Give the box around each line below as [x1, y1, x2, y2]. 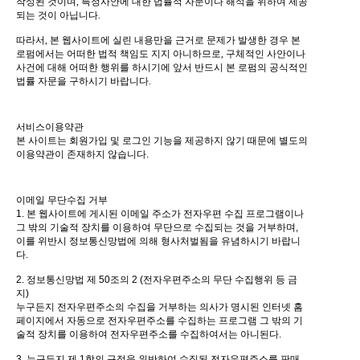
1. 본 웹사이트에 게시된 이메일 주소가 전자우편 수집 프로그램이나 [16, 208, 304, 220]
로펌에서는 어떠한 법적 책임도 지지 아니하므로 [16, 48, 221, 60]
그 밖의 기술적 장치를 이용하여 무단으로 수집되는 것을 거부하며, [16, 222, 298, 234]
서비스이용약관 [16, 121, 84, 133]
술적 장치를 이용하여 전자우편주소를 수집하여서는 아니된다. [16, 329, 281, 341]
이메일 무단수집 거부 [16, 194, 108, 207]
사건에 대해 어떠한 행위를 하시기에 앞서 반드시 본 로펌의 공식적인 [16, 62, 308, 74]
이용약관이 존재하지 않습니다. [16, 149, 149, 161]
